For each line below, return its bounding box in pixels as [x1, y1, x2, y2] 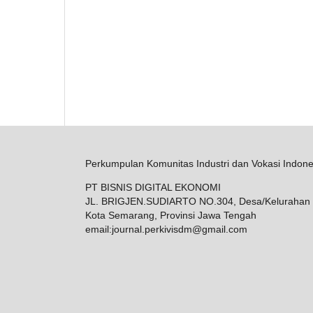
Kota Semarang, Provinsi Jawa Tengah [85, 209, 256, 221]
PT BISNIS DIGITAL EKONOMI [85, 181, 221, 193]
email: [85, 223, 112, 235]
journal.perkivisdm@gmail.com [112, 223, 247, 235]
